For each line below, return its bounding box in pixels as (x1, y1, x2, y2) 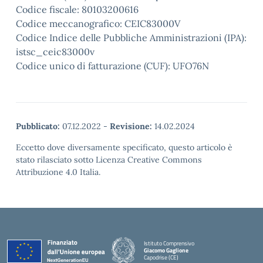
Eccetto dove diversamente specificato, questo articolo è (16, 142, 232, 153)
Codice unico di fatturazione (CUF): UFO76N (16, 60, 209, 72)
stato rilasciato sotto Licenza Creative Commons (16, 154, 202, 165)
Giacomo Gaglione (144, 245, 188, 255)
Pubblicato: (16, 121, 60, 131)
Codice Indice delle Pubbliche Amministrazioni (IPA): (16, 32, 247, 43)
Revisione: (110, 121, 152, 131)
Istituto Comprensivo (144, 238, 194, 248)
